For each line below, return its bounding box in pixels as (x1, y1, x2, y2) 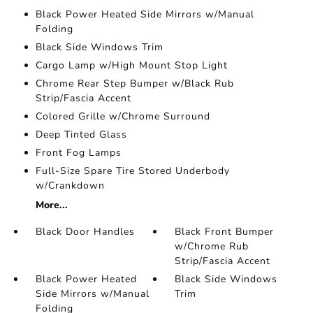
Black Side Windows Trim (35, 41, 163, 54)
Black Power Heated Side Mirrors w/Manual (35, 8, 254, 22)
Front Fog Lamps (35, 146, 122, 160)
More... (35, 198, 68, 212)
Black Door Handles (35, 225, 135, 239)
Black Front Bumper (175, 225, 275, 239)
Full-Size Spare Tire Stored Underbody (35, 164, 230, 178)
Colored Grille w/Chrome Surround (35, 110, 210, 124)
